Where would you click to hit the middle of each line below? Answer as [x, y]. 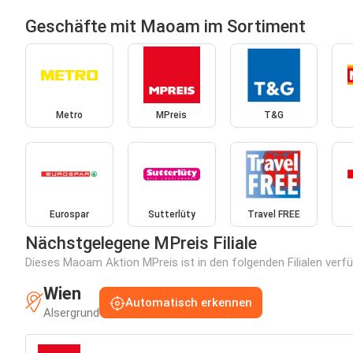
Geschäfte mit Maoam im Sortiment [165, 26]
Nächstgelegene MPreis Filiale [141, 243]
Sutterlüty [171, 214]
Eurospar [69, 214]
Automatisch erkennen [189, 302]
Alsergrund [71, 312]
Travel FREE [273, 214]
